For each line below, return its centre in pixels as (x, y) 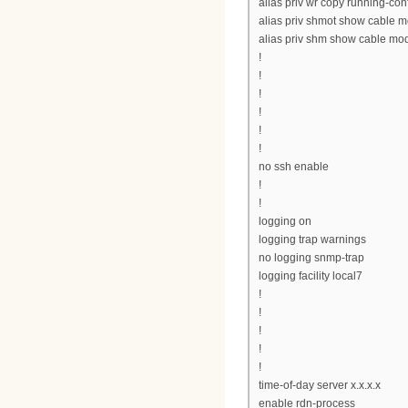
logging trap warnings (312, 240)
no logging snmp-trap (311, 258)
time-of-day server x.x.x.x (320, 386)
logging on (285, 222)
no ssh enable (294, 167)
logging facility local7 (311, 276)
